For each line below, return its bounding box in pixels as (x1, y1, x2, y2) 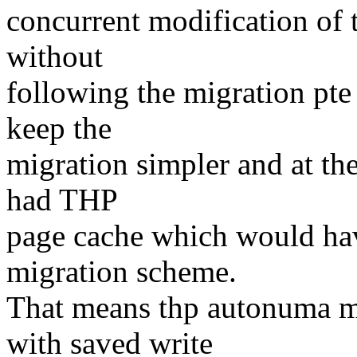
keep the (6, 111, 112, 146)
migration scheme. (6, 254, 237, 289)
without (6, 39, 103, 74)
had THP (6, 182, 118, 218)
